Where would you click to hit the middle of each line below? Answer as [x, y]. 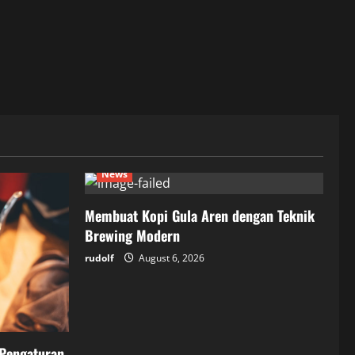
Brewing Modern [132, 236]
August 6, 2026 [170, 258]
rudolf [99, 258]
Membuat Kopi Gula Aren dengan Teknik [200, 216]
